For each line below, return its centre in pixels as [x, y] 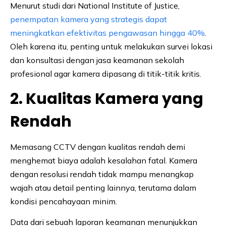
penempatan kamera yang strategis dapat [89, 19]
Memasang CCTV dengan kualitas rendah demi [98, 147]
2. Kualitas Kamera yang [107, 99]
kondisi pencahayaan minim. [64, 202]
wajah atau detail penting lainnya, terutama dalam [103, 188]
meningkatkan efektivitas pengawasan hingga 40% [107, 33]
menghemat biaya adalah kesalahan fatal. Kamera [104, 161]
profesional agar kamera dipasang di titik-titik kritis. [106, 74]
